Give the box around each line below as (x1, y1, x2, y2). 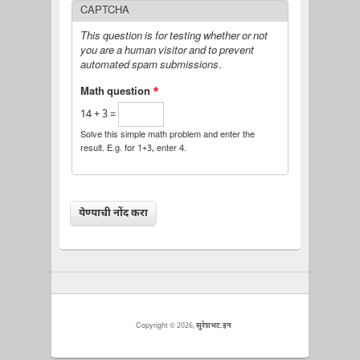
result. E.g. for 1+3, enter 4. (80, 143, 186, 156)
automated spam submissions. (80, 59, 221, 73)
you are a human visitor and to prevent (80, 44, 254, 59)
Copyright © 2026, (136, 321, 197, 331)
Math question (80, 85, 153, 100)
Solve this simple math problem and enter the (80, 129, 255, 142)
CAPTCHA (80, 4, 129, 18)
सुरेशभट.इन (196, 321, 232, 331)
